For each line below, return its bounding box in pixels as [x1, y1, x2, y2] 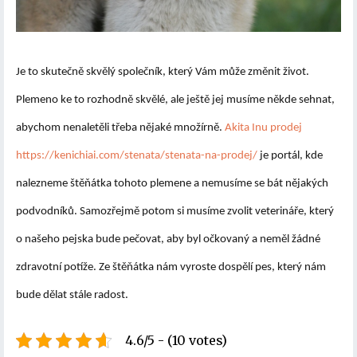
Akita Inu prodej [225, 121, 302, 134]
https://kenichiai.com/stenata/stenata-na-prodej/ [16, 149, 257, 162]
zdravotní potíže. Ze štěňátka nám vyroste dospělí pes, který [16, 261, 304, 273]
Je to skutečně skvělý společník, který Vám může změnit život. [16, 65, 309, 78]
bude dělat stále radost [16, 288, 125, 301]
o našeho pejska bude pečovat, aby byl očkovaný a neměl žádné [16, 233, 320, 245]
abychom [16, 121, 63, 134]
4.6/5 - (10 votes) [125, 331, 227, 348]
